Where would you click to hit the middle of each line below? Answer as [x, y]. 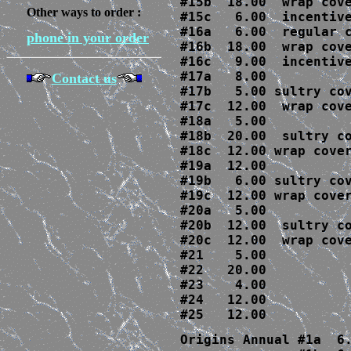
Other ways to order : [84, 12]
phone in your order [88, 38]
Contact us [84, 78]
